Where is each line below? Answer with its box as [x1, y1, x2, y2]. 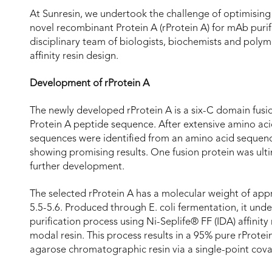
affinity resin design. [30, 51, 118, 61]
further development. [30, 161, 124, 172]
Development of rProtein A [30, 78, 149, 89]
